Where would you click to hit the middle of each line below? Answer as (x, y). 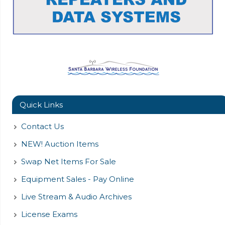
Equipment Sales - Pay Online (77, 179)
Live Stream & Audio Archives (76, 196)
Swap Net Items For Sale (68, 161)
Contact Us (42, 126)
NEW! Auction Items (60, 144)
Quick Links (41, 104)
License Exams (49, 214)
